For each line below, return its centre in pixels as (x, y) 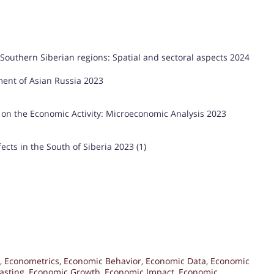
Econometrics (32, 261)
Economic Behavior (102, 261)
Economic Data (176, 261)
